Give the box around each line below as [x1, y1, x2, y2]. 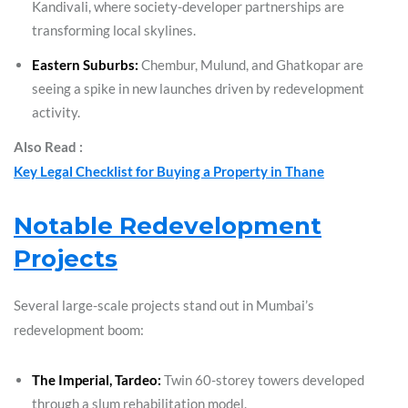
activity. [32, 104, 80, 121]
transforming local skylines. [32, 22, 196, 39]
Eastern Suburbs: [32, 56, 138, 74]
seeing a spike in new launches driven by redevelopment [32, 80, 364, 97]
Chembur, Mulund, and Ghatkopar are [138, 56, 363, 74]
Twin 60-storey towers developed [161, 372, 364, 389]
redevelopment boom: [14, 321, 144, 339]
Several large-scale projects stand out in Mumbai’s [14, 297, 314, 314]
